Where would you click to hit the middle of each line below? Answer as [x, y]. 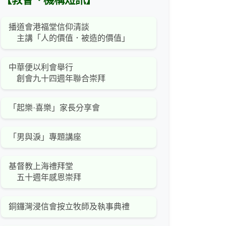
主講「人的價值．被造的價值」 [69, 38]
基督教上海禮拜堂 [41, 166]
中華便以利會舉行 [41, 68]
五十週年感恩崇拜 [45, 178]
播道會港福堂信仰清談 [49, 27]
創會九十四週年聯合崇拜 [57, 79]
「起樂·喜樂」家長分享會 [54, 108]
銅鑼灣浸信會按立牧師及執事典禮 [69, 207]
